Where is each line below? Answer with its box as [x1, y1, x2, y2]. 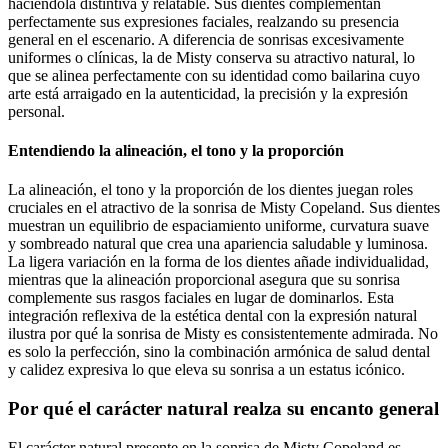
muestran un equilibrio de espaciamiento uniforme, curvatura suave [8, 217, 429, 235]
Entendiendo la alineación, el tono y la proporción [8, 142, 344, 160]
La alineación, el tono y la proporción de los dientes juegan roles [8, 181, 413, 199]
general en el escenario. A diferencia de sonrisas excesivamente [8, 30, 404, 48]
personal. [8, 102, 65, 120]
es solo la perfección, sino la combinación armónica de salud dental [8, 343, 430, 361]
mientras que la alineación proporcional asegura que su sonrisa [8, 271, 400, 289]
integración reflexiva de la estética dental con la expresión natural [8, 307, 417, 325]
